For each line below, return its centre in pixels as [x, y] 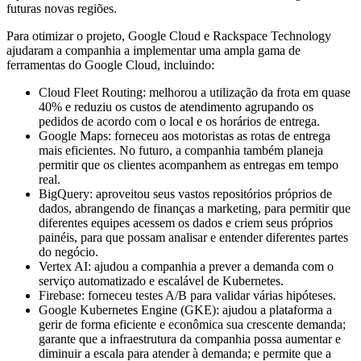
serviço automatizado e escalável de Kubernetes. [161, 281]
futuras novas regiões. [62, 9]
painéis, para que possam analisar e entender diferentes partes [193, 238]
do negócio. [68, 252]
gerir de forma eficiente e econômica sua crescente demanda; [192, 325]
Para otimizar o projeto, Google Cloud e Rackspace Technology [169, 36]
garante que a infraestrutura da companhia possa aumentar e [190, 339]
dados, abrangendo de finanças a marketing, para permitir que [195, 209]
